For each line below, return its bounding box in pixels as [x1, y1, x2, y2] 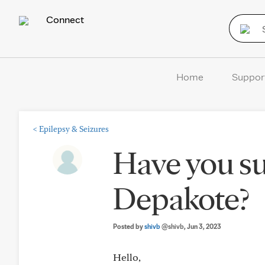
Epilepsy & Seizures [39, 124, 109, 134]
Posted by [113, 222, 144, 231]
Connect [44, 13, 84, 25]
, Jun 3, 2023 [184, 222, 221, 231]
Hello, [113, 251, 141, 263]
